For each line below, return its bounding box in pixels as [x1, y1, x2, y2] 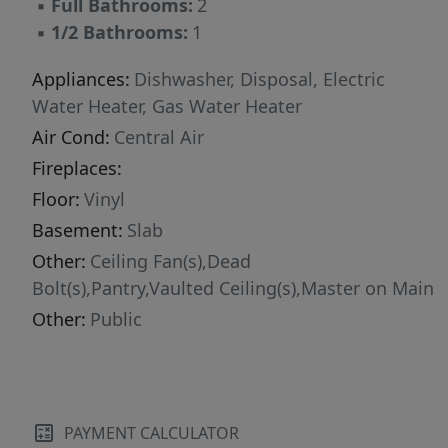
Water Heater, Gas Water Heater [32, 94, 302, 119]
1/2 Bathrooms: [51, 20, 188, 45]
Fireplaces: [32, 156, 122, 181]
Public [90, 307, 142, 332]
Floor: [32, 187, 80, 212]
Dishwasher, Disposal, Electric [134, 67, 385, 92]
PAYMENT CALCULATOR [64, 422, 239, 445]
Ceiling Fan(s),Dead [90, 249, 251, 274]
